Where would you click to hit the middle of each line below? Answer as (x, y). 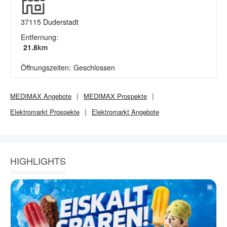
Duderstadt (61, 22)
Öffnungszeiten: (46, 67)
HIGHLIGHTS (38, 161)
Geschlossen (94, 67)
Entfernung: (40, 37)
